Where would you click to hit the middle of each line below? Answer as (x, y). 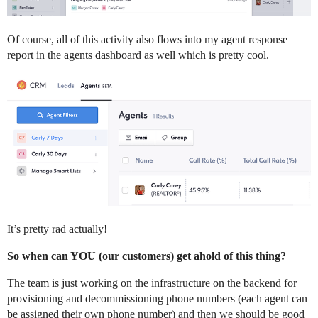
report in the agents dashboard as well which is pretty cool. (138, 55)
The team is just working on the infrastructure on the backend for (152, 283)
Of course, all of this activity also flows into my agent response (147, 40)
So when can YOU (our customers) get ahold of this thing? (147, 256)
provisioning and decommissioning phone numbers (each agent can (157, 299)
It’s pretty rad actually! (57, 229)
